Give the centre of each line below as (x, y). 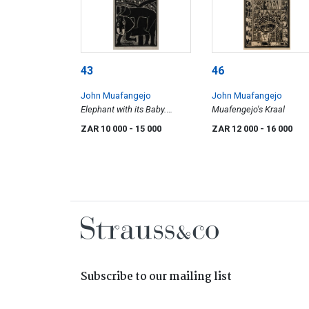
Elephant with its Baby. (123, 110)
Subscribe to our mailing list (156, 277)
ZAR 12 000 (236, 129)
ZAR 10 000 (105, 129)
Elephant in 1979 (113, 123)
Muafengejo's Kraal (248, 110)
